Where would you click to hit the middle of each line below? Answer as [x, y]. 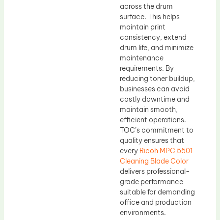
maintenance [142, 58]
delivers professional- [155, 171]
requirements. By [147, 68]
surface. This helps [150, 16]
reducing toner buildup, [157, 78]
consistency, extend [153, 37]
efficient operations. [153, 120]
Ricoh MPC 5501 [166, 151]
